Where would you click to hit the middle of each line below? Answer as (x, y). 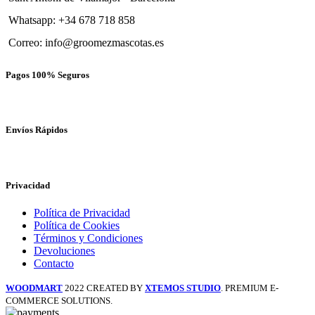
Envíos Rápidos (37, 130)
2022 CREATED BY (105, 288)
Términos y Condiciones (88, 238)
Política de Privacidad (82, 212)
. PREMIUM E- (250, 288)
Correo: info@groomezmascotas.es (86, 42)
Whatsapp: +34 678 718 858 (72, 20)
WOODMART (34, 288)
